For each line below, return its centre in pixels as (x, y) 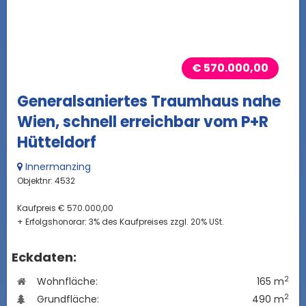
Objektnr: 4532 (46, 181)
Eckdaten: (44, 257)
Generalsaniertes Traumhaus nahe (149, 101)
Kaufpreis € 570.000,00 (65, 208)
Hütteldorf (57, 142)
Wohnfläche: (66, 281)
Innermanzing (57, 166)
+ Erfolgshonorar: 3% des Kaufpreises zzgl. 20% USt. (121, 222)
